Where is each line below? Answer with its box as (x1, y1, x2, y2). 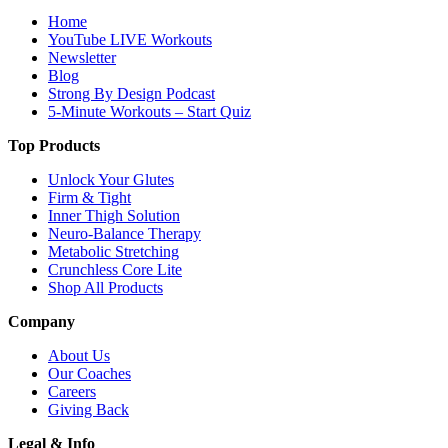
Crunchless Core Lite (48, 260, 182, 278)
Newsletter (48, 48, 116, 66)
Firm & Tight (48, 188, 131, 206)
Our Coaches (48, 364, 131, 382)
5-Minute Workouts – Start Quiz (48, 102, 251, 120)
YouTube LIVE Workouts (48, 30, 212, 48)
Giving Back (48, 400, 129, 418)
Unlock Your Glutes (48, 170, 174, 188)
